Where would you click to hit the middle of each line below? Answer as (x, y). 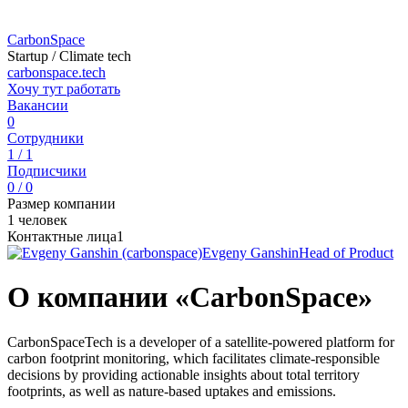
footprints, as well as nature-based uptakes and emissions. (172, 391)
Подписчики (47, 171)
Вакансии (38, 105)
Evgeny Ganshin (250, 253)
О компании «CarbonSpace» (190, 297)
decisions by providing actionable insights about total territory (184, 374)
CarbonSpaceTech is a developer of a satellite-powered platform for (201, 342)
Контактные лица (62, 236)
